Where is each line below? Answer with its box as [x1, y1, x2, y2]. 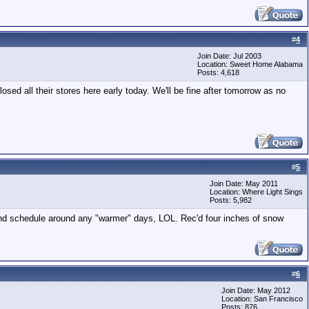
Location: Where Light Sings [210, 188, 303, 196]
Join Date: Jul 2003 [197, 52, 261, 60]
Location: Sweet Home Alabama [197, 60, 303, 68]
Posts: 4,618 [197, 68, 239, 77]
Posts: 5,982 [210, 196, 252, 204]
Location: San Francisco [221, 295, 303, 303]
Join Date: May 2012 [221, 286, 290, 295]
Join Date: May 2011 [210, 179, 278, 188]
